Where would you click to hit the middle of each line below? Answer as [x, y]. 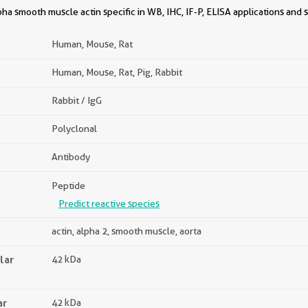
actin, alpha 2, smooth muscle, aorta [126, 231]
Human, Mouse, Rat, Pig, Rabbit [117, 72]
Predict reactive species [109, 203]
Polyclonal [74, 129]
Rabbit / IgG [77, 100]
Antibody [71, 157]
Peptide [68, 186]
